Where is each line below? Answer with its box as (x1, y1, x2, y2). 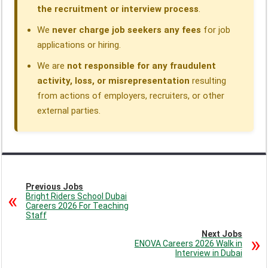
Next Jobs (201, 229, 242, 239)
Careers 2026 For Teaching (26, 201, 129, 211)
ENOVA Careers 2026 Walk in (134, 239, 242, 249)
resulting (190, 75, 227, 87)
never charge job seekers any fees (52, 25, 202, 36)
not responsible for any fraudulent (67, 60, 217, 72)
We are (37, 60, 68, 72)
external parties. (37, 105, 101, 117)
